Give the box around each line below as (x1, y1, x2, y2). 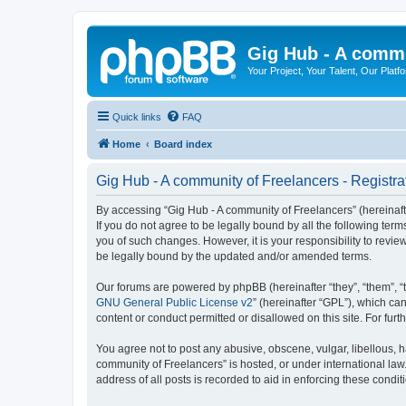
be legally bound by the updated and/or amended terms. (96, 249, 372, 263)
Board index (154, 138, 212, 150)
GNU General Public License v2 (96, 295, 253, 309)
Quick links (112, 111, 161, 122)
